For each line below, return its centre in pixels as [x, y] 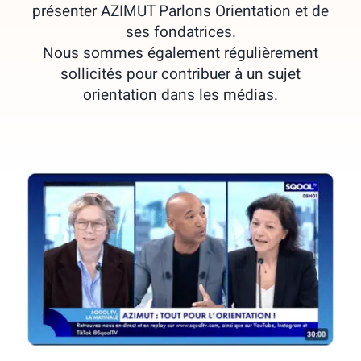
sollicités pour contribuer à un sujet [180, 74]
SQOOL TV [180, 282]
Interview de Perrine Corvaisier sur [180, 263]
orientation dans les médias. [180, 95]
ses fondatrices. [180, 32]
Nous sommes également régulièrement [180, 53]
